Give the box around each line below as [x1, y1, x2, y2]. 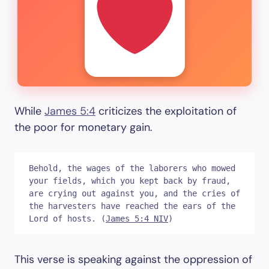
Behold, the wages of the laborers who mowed [29, 163, 235, 173]
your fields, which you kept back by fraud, [29, 176, 231, 186]
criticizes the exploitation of [95, 104, 237, 118]
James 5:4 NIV [106, 214, 168, 223]
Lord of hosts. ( [29, 214, 106, 223]
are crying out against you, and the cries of [29, 189, 240, 198]
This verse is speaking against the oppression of [14, 252, 252, 267]
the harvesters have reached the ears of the [29, 201, 235, 211]
